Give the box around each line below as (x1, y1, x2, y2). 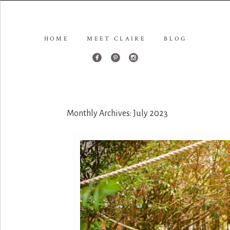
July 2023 (132, 108, 168, 118)
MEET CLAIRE (87, 35, 146, 43)
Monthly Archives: (66, 108, 133, 118)
